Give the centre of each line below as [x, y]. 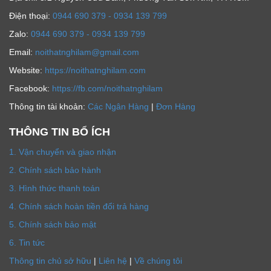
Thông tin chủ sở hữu [50, 261]
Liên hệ [113, 261]
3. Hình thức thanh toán [54, 188]
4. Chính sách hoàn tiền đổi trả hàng [79, 207]
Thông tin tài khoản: [48, 107]
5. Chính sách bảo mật [53, 225]
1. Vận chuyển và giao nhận [63, 152]
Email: [22, 52]
